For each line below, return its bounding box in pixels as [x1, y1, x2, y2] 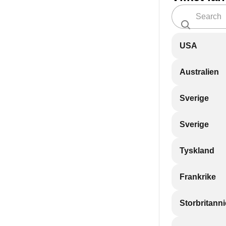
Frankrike [180, 173, 216, 181]
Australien [180, 68, 219, 76]
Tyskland [180, 146, 214, 155]
